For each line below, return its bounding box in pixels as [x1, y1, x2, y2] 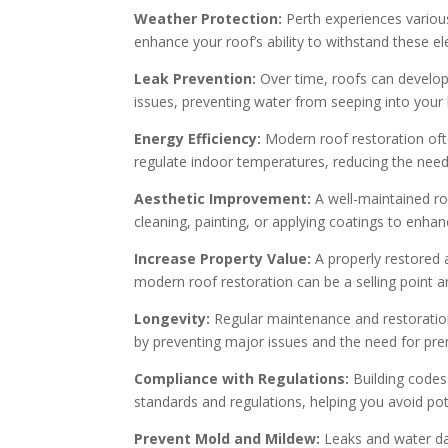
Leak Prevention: [134, 69, 257, 89]
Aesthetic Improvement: [134, 189, 312, 209]
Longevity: [134, 309, 211, 329]
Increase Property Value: [134, 249, 312, 269]
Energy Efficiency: [134, 129, 262, 149]
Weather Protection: [134, 9, 283, 29]
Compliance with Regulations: [134, 369, 350, 389]
